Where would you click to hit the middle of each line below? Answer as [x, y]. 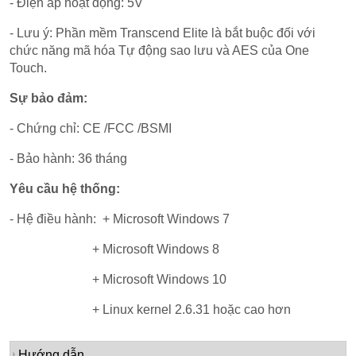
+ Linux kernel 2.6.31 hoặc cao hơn [151, 309]
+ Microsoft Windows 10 [118, 279]
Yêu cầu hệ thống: [65, 188]
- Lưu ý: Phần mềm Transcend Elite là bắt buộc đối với [163, 33]
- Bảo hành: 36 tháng [69, 158]
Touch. [29, 68]
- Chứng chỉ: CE [57, 128]
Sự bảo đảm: [49, 98]
